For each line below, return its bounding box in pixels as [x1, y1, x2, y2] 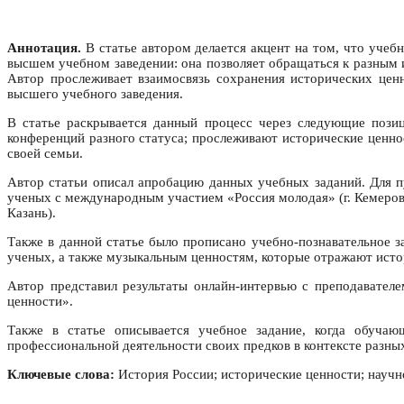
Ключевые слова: [7, 367, 115, 382]
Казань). [7, 206, 56, 221]
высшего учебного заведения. [7, 87, 183, 102]
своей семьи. [7, 146, 83, 161]
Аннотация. [7, 41, 81, 56]
